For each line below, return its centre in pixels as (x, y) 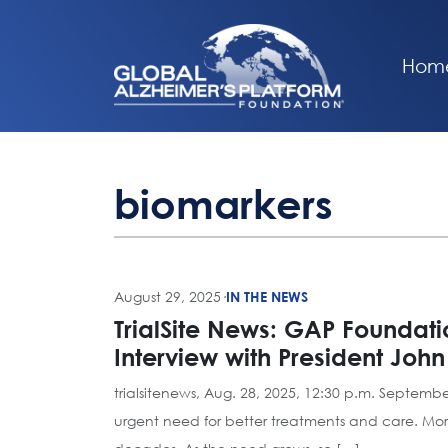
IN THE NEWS (267, 296)
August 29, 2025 (167, 296)
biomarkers (223, 203)
